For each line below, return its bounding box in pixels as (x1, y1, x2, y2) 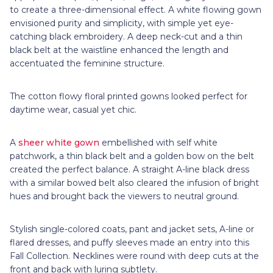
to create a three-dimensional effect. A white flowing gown (10, 4, 261, 15)
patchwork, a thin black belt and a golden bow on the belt (10, 150, 254, 161)
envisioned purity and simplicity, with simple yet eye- (10, 17, 233, 29)
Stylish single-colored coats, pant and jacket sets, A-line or (10, 223, 254, 235)
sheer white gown (18, 136, 102, 148)
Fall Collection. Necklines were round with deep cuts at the (10, 250, 259, 261)
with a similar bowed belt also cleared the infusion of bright (10, 177, 259, 188)
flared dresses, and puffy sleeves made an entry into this (10, 236, 249, 248)
